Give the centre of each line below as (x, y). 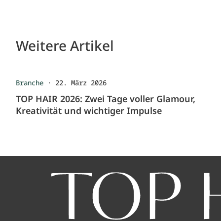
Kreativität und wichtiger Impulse (89, 110)
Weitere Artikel (65, 45)
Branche (30, 83)
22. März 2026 (81, 83)
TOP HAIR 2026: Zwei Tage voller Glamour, (106, 99)
